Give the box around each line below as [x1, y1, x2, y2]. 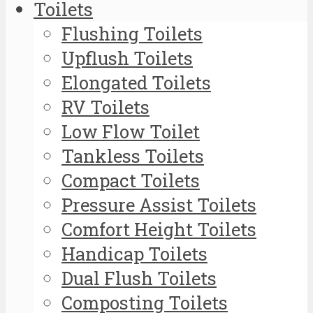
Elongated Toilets [61, 70, 211, 94]
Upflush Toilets [61, 45, 193, 70]
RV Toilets [61, 94, 150, 119]
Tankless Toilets [61, 143, 204, 168]
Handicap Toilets [61, 241, 208, 265]
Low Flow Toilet [61, 119, 200, 143]
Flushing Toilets [61, 21, 203, 45]
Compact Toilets [61, 168, 200, 192]
